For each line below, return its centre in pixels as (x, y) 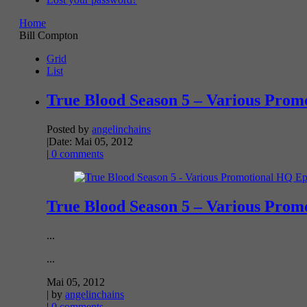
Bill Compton (49, 35)
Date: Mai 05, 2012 (91, 141)
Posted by (69, 129)
